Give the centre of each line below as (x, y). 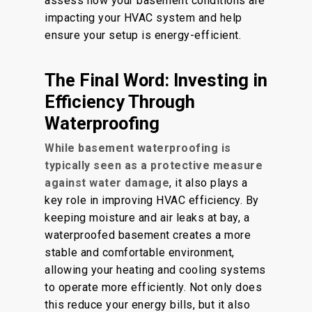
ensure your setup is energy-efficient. (143, 35)
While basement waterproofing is (138, 148)
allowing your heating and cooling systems (155, 270)
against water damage (107, 183)
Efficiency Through (120, 102)
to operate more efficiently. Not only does (153, 287)
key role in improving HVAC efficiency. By (152, 200)
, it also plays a (209, 183)
